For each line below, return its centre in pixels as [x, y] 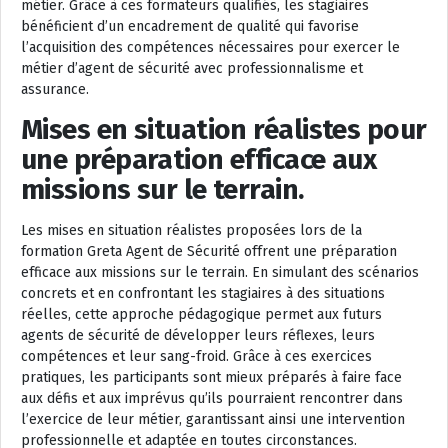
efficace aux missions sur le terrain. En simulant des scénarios [220, 272]
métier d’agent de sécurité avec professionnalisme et [192, 68]
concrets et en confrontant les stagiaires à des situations [203, 293]
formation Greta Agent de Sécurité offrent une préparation [209, 251]
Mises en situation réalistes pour [224, 129]
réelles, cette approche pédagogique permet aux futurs [201, 314]
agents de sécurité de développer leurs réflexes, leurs [198, 335]
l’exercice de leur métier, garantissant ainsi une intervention [213, 419]
